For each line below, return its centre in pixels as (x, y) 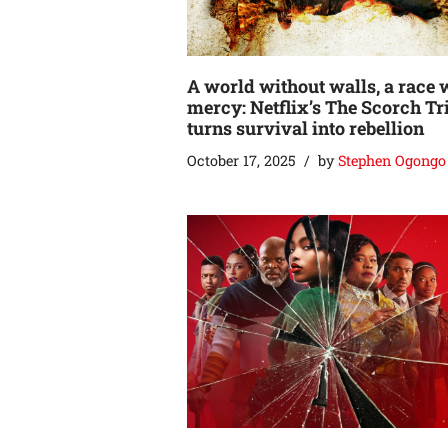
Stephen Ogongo (392, 160)
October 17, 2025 (241, 160)
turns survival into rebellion (305, 127)
